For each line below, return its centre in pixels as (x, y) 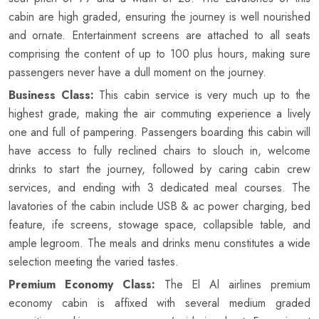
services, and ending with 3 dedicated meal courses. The (159, 188)
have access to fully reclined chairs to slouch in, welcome (159, 151)
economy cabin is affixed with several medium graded (159, 303)
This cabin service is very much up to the (202, 95)
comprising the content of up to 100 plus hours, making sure (159, 54)
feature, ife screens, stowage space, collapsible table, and (159, 225)
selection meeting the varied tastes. (94, 262)
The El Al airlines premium (233, 285)
